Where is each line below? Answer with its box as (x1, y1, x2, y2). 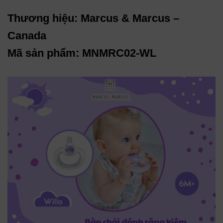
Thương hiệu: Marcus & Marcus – (7, 12, 179, 25)
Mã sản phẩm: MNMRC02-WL (7, 47, 156, 60)
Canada (7, 29, 46, 42)
